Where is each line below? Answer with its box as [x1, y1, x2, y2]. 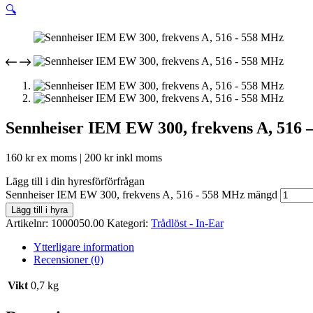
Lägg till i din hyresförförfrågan [6, 175, 145, 187]
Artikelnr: [6, 217, 51, 229]
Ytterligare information [34, 240, 134, 253]
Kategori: [107, 217, 151, 229]
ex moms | [34, 151, 85, 163]
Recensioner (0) [34, 253, 103, 265]
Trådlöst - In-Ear [151, 217, 224, 229]
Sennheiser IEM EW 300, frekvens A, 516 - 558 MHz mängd [6, 188, 277, 201]
